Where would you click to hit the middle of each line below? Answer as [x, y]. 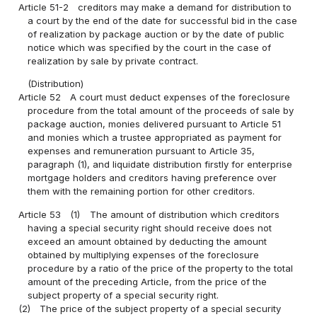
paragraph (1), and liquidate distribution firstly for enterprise [160, 165]
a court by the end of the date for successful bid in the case [163, 21]
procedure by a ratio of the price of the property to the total [161, 268]
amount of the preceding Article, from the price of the [148, 281]
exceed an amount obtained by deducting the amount [148, 241]
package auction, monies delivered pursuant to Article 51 [155, 124]
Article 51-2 [44, 7]
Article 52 [40, 97]
